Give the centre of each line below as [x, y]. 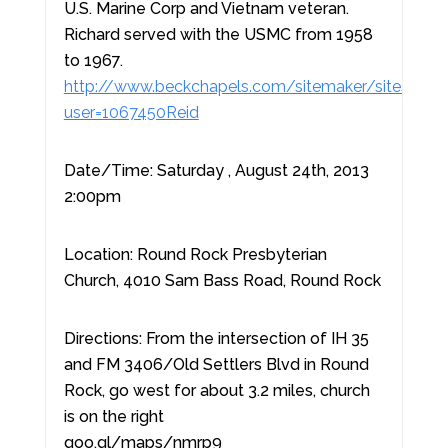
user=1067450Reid [131, 112]
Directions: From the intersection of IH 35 [216, 338]
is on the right [113, 416]
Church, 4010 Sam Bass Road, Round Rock [222, 280]
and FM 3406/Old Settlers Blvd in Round [216, 364]
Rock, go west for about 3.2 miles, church [216, 390]
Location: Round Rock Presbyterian [195, 254]
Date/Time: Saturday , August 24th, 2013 [218, 170]
